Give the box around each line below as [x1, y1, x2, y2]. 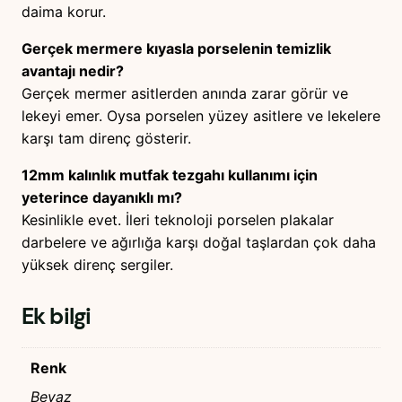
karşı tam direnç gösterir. [22, 128, 191, 147]
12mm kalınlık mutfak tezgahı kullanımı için [22, 165, 318, 184]
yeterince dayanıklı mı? [22, 188, 182, 206]
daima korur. [22, 2, 106, 21]
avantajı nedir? [22, 61, 124, 80]
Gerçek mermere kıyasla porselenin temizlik [22, 39, 331, 57]
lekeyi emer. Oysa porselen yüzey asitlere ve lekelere [22, 106, 380, 125]
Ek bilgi [22, 301, 92, 331]
